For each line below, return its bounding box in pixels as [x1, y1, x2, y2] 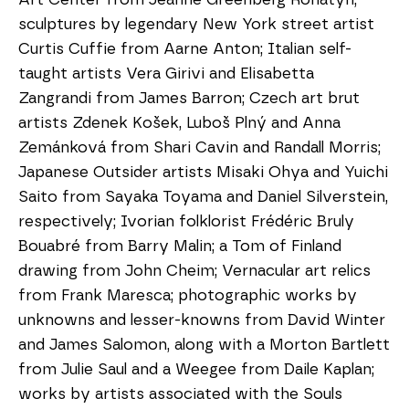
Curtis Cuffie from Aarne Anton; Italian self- [18, 41, 351, 57]
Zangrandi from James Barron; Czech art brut [18, 90, 360, 106]
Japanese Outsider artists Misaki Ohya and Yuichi [18, 164, 388, 180]
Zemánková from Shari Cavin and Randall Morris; [18, 140, 381, 155]
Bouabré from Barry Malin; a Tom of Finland [18, 238, 341, 254]
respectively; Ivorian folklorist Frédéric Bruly [18, 214, 354, 229]
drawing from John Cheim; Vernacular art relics [18, 263, 371, 278]
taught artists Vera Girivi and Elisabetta [18, 66, 314, 81]
